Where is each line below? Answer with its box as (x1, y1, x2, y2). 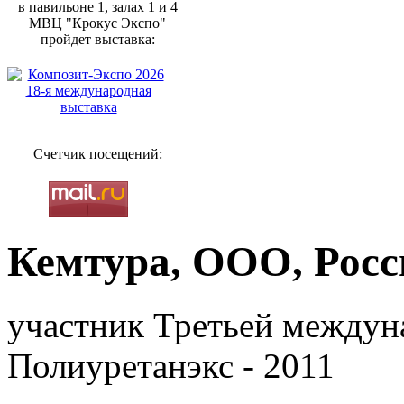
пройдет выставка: (40, 32, 155, 48)
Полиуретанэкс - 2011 (7, 346, 335, 386)
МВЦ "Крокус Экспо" (29, 15, 166, 32)
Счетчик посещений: (32, 146, 162, 162)
